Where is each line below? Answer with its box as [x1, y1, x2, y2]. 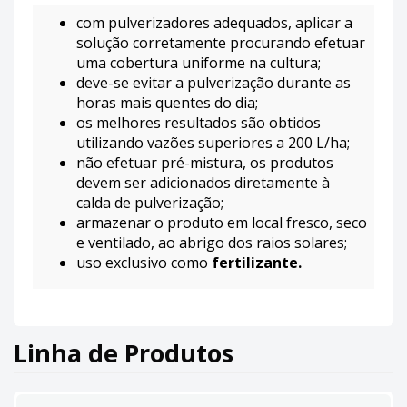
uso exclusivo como [76, 252, 212, 273]
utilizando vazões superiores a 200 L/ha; [76, 132, 350, 153]
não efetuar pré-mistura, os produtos [76, 152, 333, 173]
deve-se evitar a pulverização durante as [76, 72, 351, 93]
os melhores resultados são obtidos [76, 112, 321, 133]
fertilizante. [212, 252, 302, 273]
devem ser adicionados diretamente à [76, 172, 330, 193]
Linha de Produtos [14, 335, 233, 370]
